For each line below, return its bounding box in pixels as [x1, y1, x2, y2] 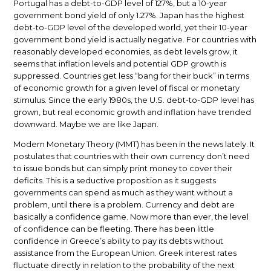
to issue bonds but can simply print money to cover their [13, 163, 233, 174]
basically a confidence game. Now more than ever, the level [13, 212, 249, 222]
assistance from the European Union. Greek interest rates [13, 248, 237, 258]
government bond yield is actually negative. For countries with [13, 34, 257, 45]
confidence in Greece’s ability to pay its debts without [13, 236, 224, 246]
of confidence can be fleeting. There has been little [13, 224, 215, 234]
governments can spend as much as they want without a [13, 188, 233, 198]
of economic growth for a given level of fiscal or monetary [13, 83, 240, 93]
